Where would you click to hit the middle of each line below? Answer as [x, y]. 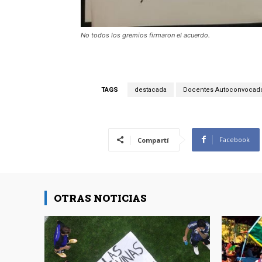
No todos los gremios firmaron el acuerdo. [145, 35]
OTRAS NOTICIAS [100, 198]
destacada [150, 89]
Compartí [153, 140]
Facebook [235, 139]
